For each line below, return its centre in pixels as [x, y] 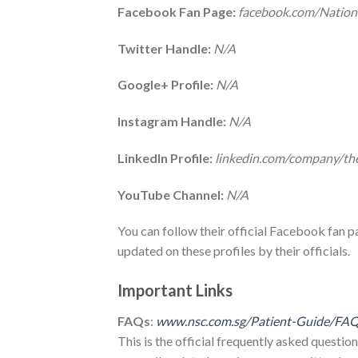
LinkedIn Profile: [166, 157]
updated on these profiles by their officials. [234, 251]
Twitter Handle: [165, 48]
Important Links [175, 290]
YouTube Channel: [172, 194]
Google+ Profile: [167, 85]
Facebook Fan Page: [178, 11]
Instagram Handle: [173, 121]
